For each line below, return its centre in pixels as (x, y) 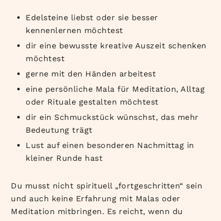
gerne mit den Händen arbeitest (91, 74)
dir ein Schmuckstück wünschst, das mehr (112, 117)
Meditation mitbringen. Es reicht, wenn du (97, 211)
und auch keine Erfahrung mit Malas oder (96, 198)
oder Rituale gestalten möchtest (92, 102)
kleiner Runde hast (64, 158)
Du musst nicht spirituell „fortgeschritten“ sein (107, 185)
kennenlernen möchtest (74, 30)
